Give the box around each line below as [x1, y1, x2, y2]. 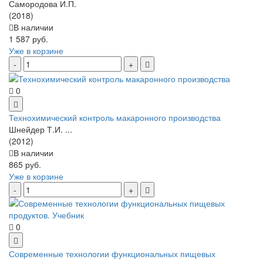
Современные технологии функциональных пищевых [9, 248, 215, 260]
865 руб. [9, 159, 41, 171]
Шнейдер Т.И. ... [9, 123, 72, 136]
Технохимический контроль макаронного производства [9, 112, 221, 124]
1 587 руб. [9, 32, 48, 45]
